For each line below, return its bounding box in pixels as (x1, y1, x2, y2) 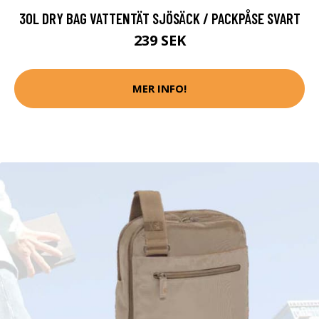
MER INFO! (132, 81, 187, 95)
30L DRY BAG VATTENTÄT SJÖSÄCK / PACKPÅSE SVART (19, 9, 300, 27)
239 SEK (133, 30, 186, 50)
